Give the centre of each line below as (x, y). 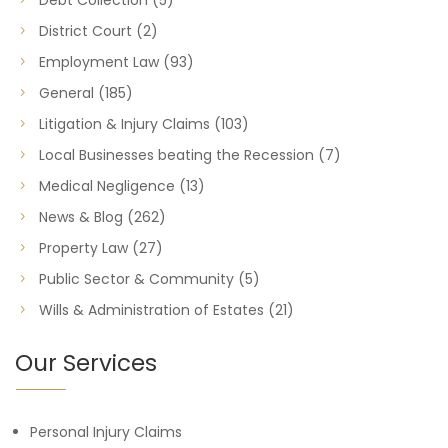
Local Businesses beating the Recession (176, 155)
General (66, 93)
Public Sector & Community (136, 279)
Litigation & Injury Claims (124, 124)
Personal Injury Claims (106, 432)
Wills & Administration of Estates (151, 310)
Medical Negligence (107, 186)
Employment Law (99, 62)
